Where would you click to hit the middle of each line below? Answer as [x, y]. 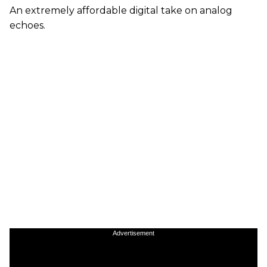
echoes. [27, 25]
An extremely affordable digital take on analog [121, 10]
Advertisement [133, 233]
